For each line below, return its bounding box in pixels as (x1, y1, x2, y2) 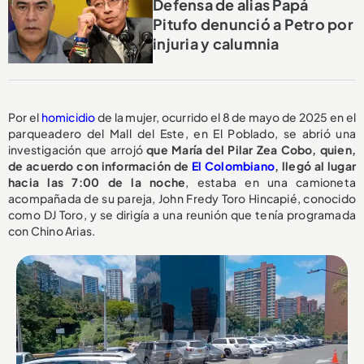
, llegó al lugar (275, 158, 357, 174)
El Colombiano (191, 158, 275, 174)
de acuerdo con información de (8, 158, 192, 174)
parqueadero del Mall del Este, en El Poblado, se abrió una (8, 126, 356, 141)
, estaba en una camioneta (185, 175, 357, 190)
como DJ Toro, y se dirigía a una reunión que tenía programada (8, 207, 356, 223)
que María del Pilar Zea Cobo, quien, (142, 142, 356, 158)
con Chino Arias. (8, 223, 96, 239)
